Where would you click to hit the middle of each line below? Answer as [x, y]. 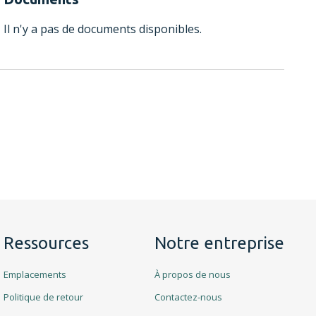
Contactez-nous [188, 297]
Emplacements [35, 275]
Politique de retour [43, 297]
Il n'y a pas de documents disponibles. [103, 29]
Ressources [46, 243]
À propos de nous [193, 275]
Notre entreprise [219, 243]
